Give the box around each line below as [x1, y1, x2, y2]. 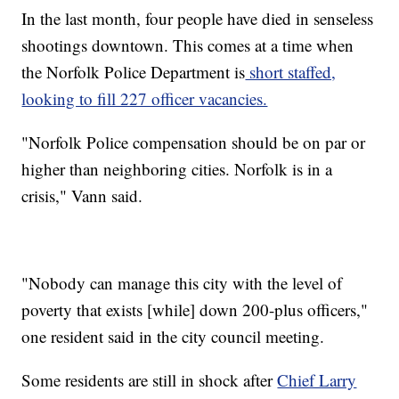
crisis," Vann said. [21, 183, 143, 207]
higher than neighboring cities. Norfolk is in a [21, 157, 333, 180]
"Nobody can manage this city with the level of [21, 271, 343, 294]
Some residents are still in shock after [21, 368, 278, 391]
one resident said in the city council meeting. [21, 324, 325, 347]
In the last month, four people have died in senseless [21, 6, 374, 29]
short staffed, [245, 60, 337, 83]
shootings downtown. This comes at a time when [21, 33, 354, 56]
